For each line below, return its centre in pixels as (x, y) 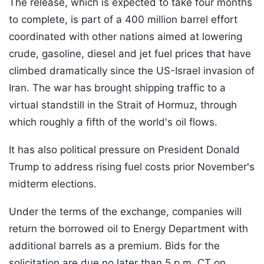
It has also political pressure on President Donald (124, 150)
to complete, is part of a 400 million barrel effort (123, 20)
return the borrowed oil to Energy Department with (128, 229)
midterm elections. (54, 184)
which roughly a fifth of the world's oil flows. (113, 122)
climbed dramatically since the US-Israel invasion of (132, 71)
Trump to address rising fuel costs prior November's (132, 167)
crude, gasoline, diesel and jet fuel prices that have (130, 54)
